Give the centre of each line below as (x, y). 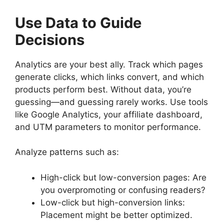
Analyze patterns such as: (67, 152)
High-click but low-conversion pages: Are (123, 177)
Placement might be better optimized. (116, 215)
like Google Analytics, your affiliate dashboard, (109, 114)
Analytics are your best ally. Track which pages (109, 64)
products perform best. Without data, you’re (103, 89)
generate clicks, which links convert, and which (109, 77)
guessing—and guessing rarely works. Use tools (111, 102)
